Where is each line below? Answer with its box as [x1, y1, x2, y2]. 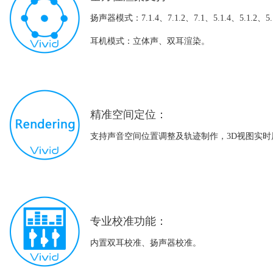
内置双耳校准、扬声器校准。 [90, 238, 202, 247]
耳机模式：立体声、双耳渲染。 [90, 36, 210, 46]
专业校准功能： [90, 214, 168, 227]
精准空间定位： [90, 108, 168, 121]
